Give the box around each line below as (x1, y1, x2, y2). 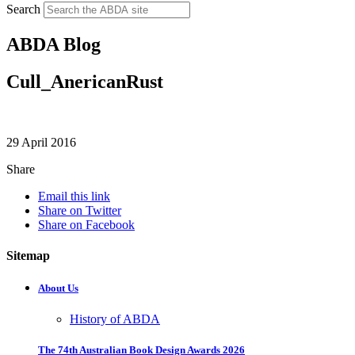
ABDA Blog (6, 33, 101, 55)
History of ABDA (70, 312, 160, 326)
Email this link (38, 189, 110, 203)
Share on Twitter (38, 203, 121, 217)
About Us (38, 282, 78, 295)
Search (6, 2, 40, 16)
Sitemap (6, 248, 50, 262)
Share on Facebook (38, 217, 135, 231)
